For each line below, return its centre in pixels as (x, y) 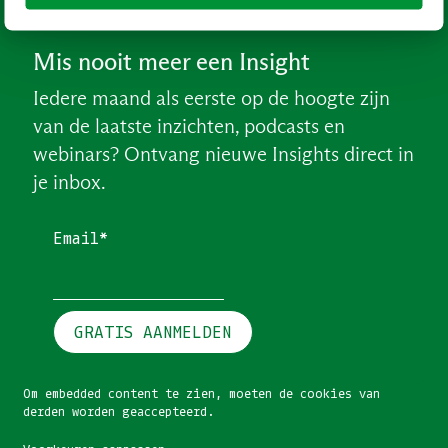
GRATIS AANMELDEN (152, 332)
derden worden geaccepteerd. (118, 411)
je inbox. (69, 182)
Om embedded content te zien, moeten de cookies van (201, 393)
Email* (80, 238)
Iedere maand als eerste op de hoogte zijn (211, 98)
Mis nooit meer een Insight (171, 62)
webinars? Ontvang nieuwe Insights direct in (223, 154)
